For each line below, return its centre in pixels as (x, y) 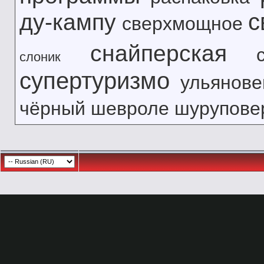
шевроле (130, 108)
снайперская (159, 53)
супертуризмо (95, 81)
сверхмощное (182, 24)
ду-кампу (68, 22)
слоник (40, 57)
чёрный (52, 108)
